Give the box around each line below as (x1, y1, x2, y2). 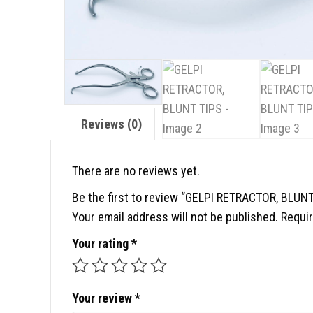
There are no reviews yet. (72, 163, 200, 178)
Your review (72, 291, 135, 305)
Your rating (72, 236, 131, 251)
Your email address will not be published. (72, 210, 278, 224)
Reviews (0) (81, 117, 142, 131)
